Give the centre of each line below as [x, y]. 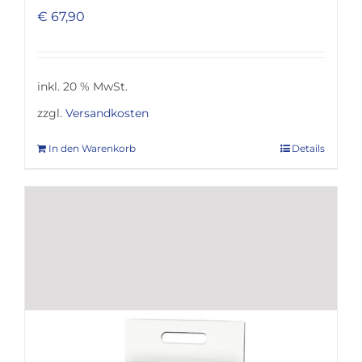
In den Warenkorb [92, 148]
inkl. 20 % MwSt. [82, 86]
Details [309, 148]
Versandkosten [107, 114]
